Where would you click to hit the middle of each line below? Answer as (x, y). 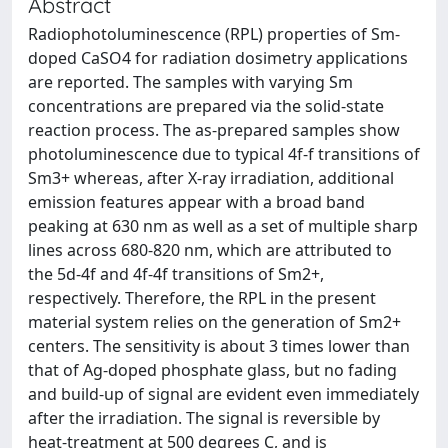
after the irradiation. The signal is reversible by (204, 418)
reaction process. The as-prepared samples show (214, 130)
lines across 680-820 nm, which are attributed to (210, 250)
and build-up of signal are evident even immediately (223, 394)
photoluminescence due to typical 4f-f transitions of (224, 154)
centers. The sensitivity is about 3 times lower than (219, 346)
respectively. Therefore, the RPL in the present (202, 298)
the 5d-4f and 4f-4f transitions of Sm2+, (176, 274)
